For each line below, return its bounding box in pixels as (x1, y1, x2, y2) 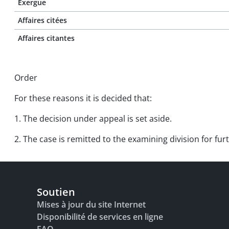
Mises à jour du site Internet (37, 199, 146, 210)
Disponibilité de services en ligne (37, 211, 163, 222)
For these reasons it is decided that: (14, 93, 152, 104)
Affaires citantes (18, 33, 75, 43)
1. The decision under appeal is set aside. (14, 113, 172, 124)
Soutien (37, 185, 75, 199)
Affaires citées (18, 15, 67, 25)
